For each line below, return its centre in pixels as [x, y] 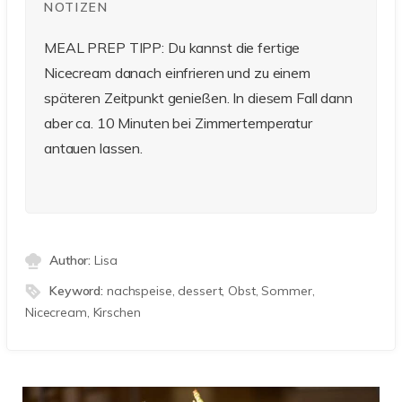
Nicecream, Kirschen [83, 313]
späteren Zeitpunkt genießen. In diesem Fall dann [198, 98]
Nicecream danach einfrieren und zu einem [177, 73]
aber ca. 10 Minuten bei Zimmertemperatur [178, 123]
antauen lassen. [94, 149]
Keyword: [78, 291]
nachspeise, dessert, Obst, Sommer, [210, 291]
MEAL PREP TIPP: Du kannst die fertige [172, 48]
